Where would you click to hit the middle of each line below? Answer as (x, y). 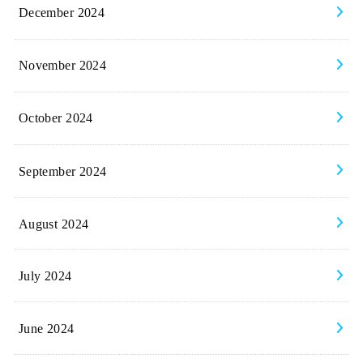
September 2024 (62, 171)
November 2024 (62, 66)
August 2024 (53, 223)
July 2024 (45, 275)
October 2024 (56, 118)
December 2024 (62, 13)
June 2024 (46, 328)
